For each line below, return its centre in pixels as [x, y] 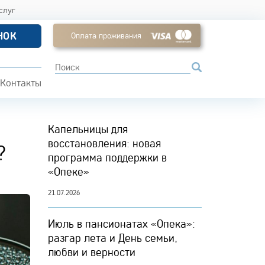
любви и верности [92, 252]
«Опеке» [69, 172]
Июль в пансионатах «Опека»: [122, 224]
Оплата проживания [106, 35]
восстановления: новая [104, 143]
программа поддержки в [107, 157]
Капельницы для [88, 129]
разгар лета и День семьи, [113, 238]
